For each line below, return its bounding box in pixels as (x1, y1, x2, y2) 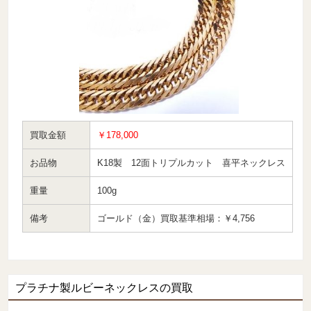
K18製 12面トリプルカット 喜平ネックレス (97, 157, 286, 168)
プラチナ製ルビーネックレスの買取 (15, 281, 194, 294)
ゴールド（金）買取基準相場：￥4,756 (97, 212, 255, 224)
